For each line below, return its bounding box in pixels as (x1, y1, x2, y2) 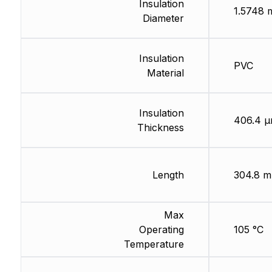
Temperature (123, 238, 184, 251)
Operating (138, 223, 184, 236)
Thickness (137, 121, 184, 134)
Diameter (142, 12, 184, 25)
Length (152, 169, 184, 182)
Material (146, 67, 184, 80)
